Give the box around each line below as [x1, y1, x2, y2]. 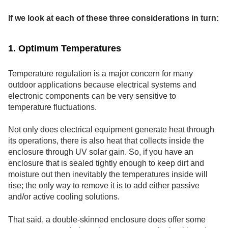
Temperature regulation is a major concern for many [8, 69, 193, 78]
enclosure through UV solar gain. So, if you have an [8, 148, 193, 157]
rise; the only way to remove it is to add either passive [8, 181, 199, 190]
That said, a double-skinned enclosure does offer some [8, 215, 206, 224]
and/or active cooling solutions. [8, 192, 120, 202]
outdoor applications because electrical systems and [8, 80, 196, 89]
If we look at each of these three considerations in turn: [8, 14, 219, 23]
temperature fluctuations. [8, 102, 99, 111]
